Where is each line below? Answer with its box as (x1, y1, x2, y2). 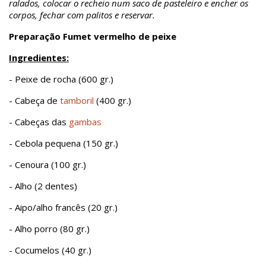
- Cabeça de (9, 94, 60, 106)
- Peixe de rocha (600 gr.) (9, 73, 113, 85)
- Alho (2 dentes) (9, 180, 77, 192)
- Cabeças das (9, 116, 69, 128)
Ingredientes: (9, 52, 69, 64)
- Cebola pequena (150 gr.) (9, 137, 118, 149)
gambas (69, 116, 102, 128)
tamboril (60, 94, 94, 106)
